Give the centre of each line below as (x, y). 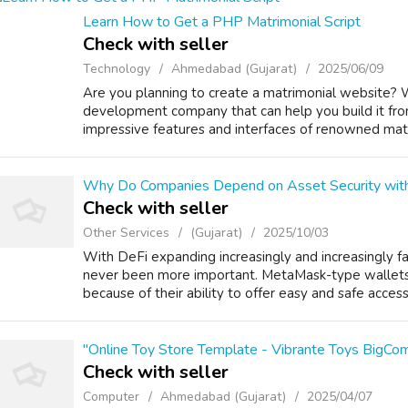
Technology (117, 69)
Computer (111, 397)
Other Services (126, 233)
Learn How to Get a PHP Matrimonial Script (222, 22)
